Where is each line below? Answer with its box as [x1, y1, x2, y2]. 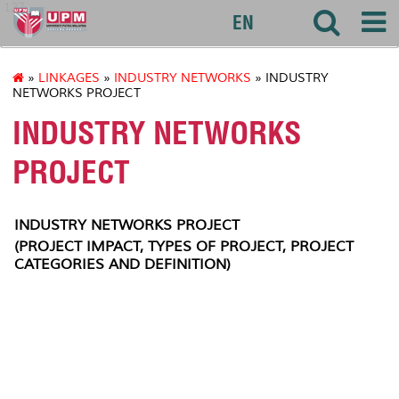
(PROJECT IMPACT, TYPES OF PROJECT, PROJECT [14, 237, 354, 256]
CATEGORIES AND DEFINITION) [14, 255, 231, 273]
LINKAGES [38, 70, 100, 86]
